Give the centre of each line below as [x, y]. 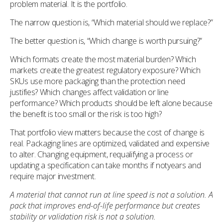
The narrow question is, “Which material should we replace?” [111, 23]
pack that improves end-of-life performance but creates [105, 206]
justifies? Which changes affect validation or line [90, 92]
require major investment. [53, 176]
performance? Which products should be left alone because [111, 103]
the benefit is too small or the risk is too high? [86, 114]
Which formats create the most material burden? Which [103, 59]
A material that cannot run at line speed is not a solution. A [111, 195]
